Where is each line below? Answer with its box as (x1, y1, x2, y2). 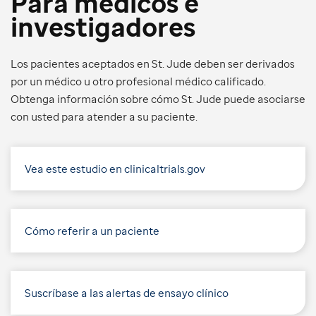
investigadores (11, 9, 195, 45)
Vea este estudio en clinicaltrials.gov (25, 161, 205, 176)
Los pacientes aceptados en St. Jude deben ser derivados (11, 56, 295, 71)
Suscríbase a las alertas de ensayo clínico (25, 285, 229, 300)
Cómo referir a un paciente (25, 223, 159, 238)
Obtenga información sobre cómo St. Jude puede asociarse (11, 91, 305, 106)
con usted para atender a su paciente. (11, 109, 197, 123)
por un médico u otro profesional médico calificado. (11, 73, 266, 88)
